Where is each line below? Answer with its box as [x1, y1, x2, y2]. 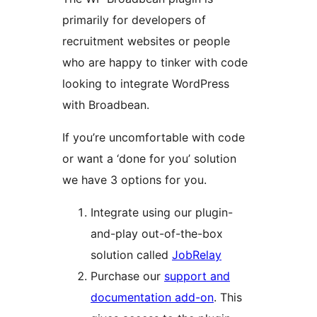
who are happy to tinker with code [62, 55, 248, 70]
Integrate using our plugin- [91, 205, 233, 220]
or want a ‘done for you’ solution [62, 151, 236, 166]
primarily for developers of [62, 13, 206, 28]
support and [164, 269, 230, 284]
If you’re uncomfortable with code [62, 130, 245, 145]
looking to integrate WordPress [62, 76, 229, 91]
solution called [91, 248, 172, 263]
